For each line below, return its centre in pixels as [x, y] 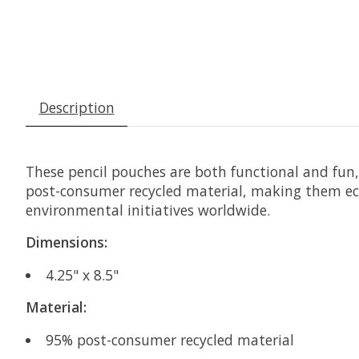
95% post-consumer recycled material [169, 339]
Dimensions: [67, 242]
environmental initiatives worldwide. [148, 210]
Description [77, 107]
